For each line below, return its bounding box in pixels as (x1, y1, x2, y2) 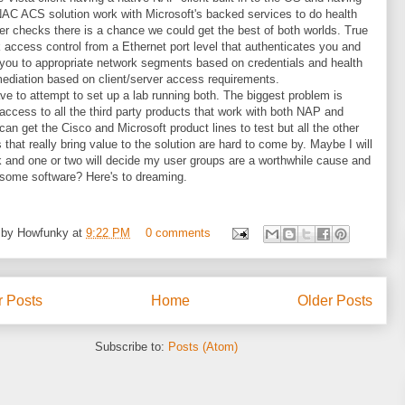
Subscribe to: (95, 339, 168, 353)
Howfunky (17, 226, 69, 240)
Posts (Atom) (168, 339, 238, 353)
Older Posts (297, 293, 372, 308)
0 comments (146, 226, 211, 240)
